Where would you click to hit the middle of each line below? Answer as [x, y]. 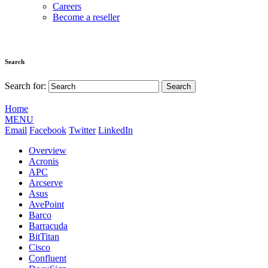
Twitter [82, 130]
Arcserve [46, 183]
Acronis [44, 162]
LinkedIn [115, 130]
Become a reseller [86, 17]
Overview [48, 151]
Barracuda [48, 226]
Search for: [25, 86]
